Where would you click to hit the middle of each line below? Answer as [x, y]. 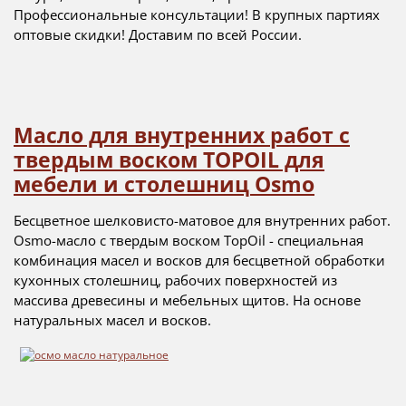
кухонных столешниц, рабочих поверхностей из [175, 280]
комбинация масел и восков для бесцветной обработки [199, 260]
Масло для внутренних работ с [182, 135]
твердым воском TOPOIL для [169, 159]
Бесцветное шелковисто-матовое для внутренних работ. [202, 220]
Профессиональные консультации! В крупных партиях [197, 14]
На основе [327, 300]
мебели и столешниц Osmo [164, 184]
